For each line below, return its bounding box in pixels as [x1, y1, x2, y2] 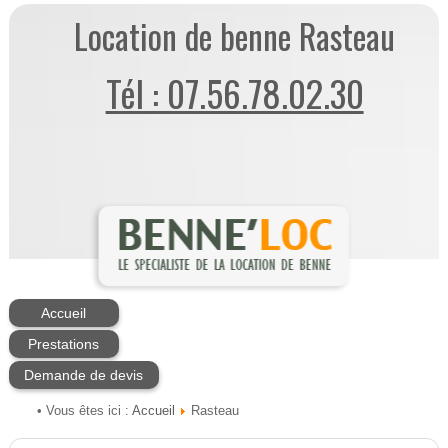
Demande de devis [24, 367, 144, 384]
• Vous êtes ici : [36, 404, 129, 419]
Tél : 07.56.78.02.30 [105, 66, 364, 120]
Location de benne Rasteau [74, 11, 396, 62]
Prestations [28, 336, 100, 353]
